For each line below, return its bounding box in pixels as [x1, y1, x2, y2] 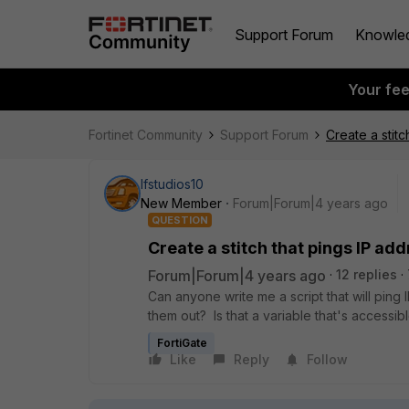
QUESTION [152, 214, 208, 226]
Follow [307, 351, 348, 367]
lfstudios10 [141, 176, 204, 192]
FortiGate [157, 336, 207, 350]
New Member [141, 195, 222, 211]
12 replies [336, 267, 397, 282]
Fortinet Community [89, 127, 203, 142]
